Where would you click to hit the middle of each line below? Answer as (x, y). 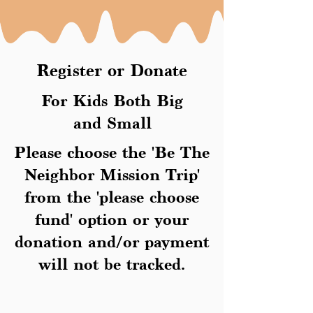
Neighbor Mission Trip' (112, 175)
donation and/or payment (112, 242)
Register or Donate (112, 71)
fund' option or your (112, 219)
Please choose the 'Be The (112, 152)
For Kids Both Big (112, 101)
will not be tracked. (112, 264)
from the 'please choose (112, 197)
